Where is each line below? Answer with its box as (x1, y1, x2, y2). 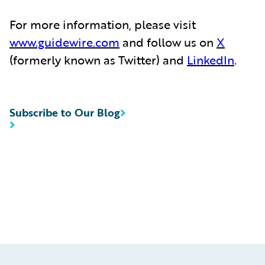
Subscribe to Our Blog (9, 104, 120, 120)
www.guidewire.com (9, 33, 119, 51)
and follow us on (119, 33, 216, 51)
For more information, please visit (9, 15, 196, 33)
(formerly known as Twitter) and (9, 50, 187, 69)
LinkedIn (187, 50, 234, 69)
